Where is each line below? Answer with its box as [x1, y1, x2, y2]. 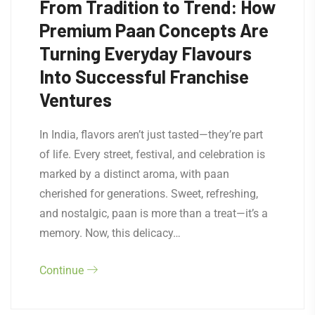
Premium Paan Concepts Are [39, 19, 269, 41]
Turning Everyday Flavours [39, 42, 252, 65]
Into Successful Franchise [39, 65, 249, 88]
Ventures [39, 89, 112, 111]
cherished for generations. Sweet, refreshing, [39, 187, 258, 201]
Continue [39, 264, 86, 278]
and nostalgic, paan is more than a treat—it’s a [39, 207, 268, 221]
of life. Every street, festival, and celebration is [39, 148, 265, 162]
